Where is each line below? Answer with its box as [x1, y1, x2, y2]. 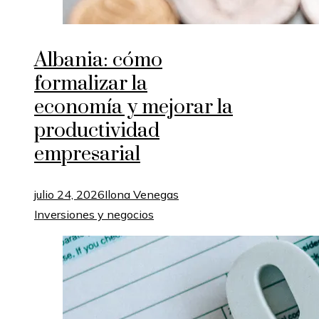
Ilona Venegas [105, 187, 179, 202]
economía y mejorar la [34, 94, 233, 120]
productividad [34, 117, 159, 143]
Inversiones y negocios [34, 206, 154, 221]
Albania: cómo [34, 47, 162, 73]
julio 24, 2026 [34, 187, 105, 202]
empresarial [34, 141, 140, 167]
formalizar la [34, 70, 147, 96]
